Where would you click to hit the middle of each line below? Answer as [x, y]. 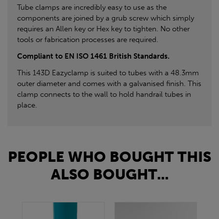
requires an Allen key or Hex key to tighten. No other [103, 29]
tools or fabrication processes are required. [88, 39]
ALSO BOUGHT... [109, 174]
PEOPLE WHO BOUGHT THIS [109, 157]
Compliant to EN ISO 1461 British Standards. [93, 56]
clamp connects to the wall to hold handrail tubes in [104, 94]
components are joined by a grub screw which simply [106, 18]
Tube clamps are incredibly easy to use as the [92, 7]
